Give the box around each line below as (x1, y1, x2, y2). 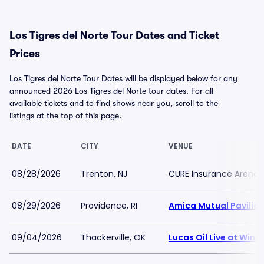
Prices (9, 48, 40, 60)
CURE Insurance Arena (169, 168, 259, 180)
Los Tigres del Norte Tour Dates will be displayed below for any (9, 74, 237, 83)
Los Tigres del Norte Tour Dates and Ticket (9, 29, 219, 41)
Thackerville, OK (81, 232, 146, 243)
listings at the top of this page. (9, 111, 121, 120)
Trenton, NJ (81, 168, 127, 180)
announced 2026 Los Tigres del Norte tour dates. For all (9, 86, 213, 95)
